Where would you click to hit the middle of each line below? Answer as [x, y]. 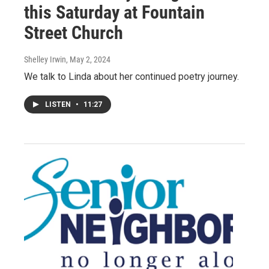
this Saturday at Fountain [114, 12]
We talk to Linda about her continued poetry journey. [131, 76]
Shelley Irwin [45, 59]
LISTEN [59, 104]
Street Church [74, 32]
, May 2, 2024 [88, 59]
